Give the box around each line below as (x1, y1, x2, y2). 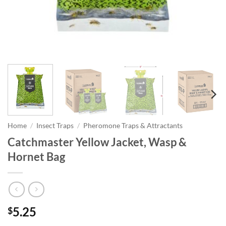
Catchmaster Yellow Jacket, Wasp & (8, 135, 187, 149)
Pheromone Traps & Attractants (83, 122, 183, 130)
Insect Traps (36, 122, 74, 130)
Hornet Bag (8, 150, 65, 164)
